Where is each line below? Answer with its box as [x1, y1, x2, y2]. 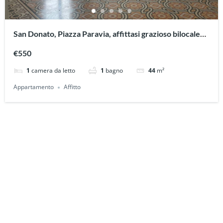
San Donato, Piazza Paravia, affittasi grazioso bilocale [13, 29, 201, 39]
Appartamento [13, 83, 54, 92]
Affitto [64, 83, 81, 92]
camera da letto [31, 66, 76, 75]
